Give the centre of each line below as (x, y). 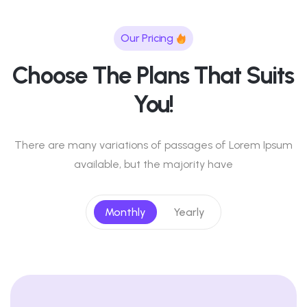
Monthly (125, 212)
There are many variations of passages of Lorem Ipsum (153, 145)
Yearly (189, 212)
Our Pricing (147, 38)
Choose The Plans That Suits (153, 75)
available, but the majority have (153, 164)
